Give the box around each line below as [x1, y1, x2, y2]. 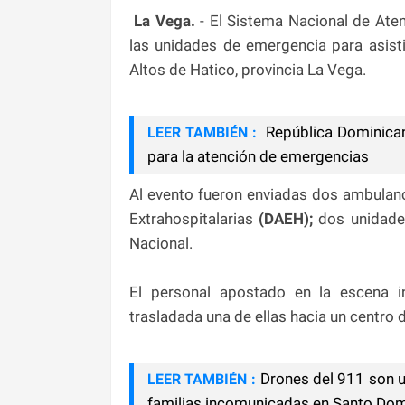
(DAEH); [259, 209, 314, 228]
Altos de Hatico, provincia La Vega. [129, 60, 366, 79]
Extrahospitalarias [129, 209, 259, 228]
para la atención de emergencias [147, 146, 369, 165]
